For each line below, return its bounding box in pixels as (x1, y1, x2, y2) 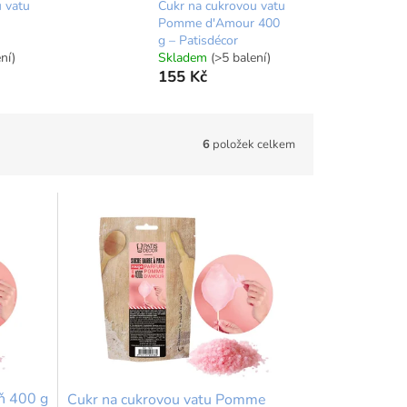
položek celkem (210, 135, 295, 153)
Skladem (157, 49, 211, 67)
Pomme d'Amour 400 (157, 15, 280, 33)
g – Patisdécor (157, 32, 238, 50)
